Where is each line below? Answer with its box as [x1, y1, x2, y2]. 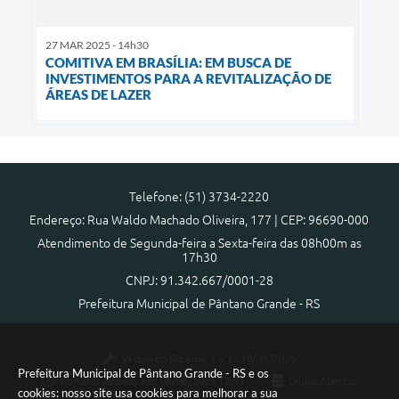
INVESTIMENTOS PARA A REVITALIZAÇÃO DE [45, 70, 331, 87]
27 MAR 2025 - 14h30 [45, 38, 149, 53]
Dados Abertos [288, 375, 357, 387]
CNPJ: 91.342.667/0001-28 [125, 273, 273, 289]
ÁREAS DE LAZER [45, 86, 151, 103]
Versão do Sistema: [121, 352, 210, 364]
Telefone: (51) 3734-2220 [129, 190, 270, 205]
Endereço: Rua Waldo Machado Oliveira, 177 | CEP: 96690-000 [29, 213, 370, 228]
